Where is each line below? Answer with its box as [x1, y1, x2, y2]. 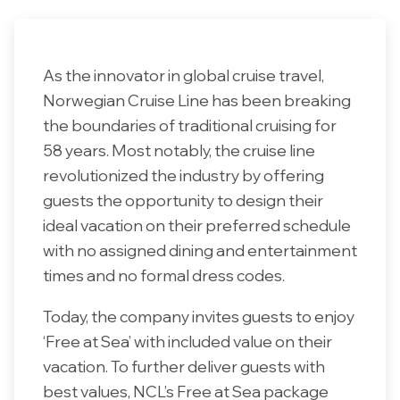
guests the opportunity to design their [43, 190, 323, 211]
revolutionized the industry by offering [43, 165, 324, 186]
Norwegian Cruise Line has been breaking [43, 90, 351, 111]
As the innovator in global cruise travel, [43, 65, 324, 86]
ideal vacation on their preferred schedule [43, 215, 351, 236]
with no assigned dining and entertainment [43, 240, 357, 261]
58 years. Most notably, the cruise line [43, 140, 315, 161]
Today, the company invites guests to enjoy [43, 305, 354, 326]
